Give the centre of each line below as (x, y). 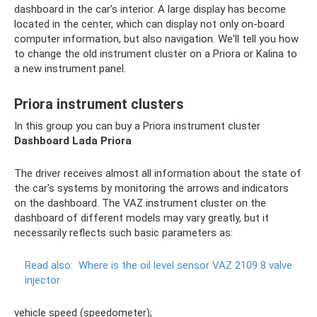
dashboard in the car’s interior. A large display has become (150, 9)
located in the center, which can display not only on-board (149, 24)
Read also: (49, 265)
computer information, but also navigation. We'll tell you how (156, 39)
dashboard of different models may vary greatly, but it (142, 218)
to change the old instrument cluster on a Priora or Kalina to (156, 54)
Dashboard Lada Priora (73, 141)
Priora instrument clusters (99, 105)
